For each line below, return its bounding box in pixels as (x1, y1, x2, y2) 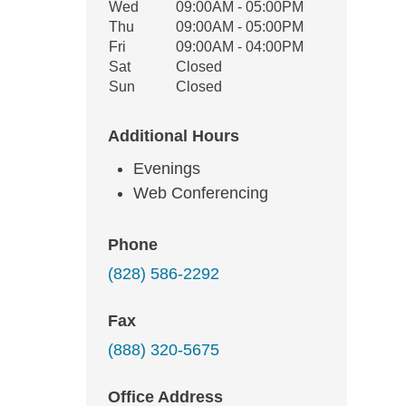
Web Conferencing (133, 184, 268, 202)
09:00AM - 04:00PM (176, 39, 304, 54)
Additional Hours (108, 127, 239, 145)
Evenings (133, 159, 200, 178)
